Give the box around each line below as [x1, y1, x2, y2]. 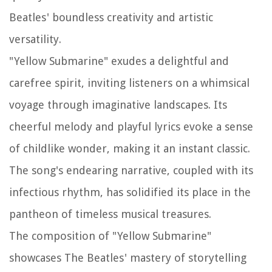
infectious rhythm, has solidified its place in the [9, 186, 251, 199]
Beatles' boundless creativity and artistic [9, 11, 213, 24]
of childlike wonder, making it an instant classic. [9, 142, 250, 155]
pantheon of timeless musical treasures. [9, 208, 211, 221]
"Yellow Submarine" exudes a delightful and [9, 55, 229, 68]
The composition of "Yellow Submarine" [9, 229, 211, 243]
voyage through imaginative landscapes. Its [9, 98, 227, 112]
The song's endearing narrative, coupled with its [9, 164, 253, 177]
